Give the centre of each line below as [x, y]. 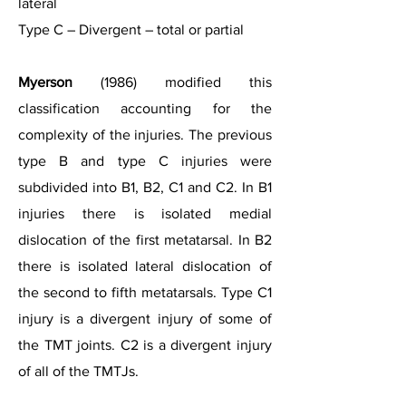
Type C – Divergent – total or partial [131, 29]
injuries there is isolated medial [145, 213]
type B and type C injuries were [145, 161]
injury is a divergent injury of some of [145, 319]
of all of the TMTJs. [78, 371]
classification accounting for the [145, 108]
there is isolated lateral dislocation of [145, 266]
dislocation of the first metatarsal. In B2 [145, 240]
